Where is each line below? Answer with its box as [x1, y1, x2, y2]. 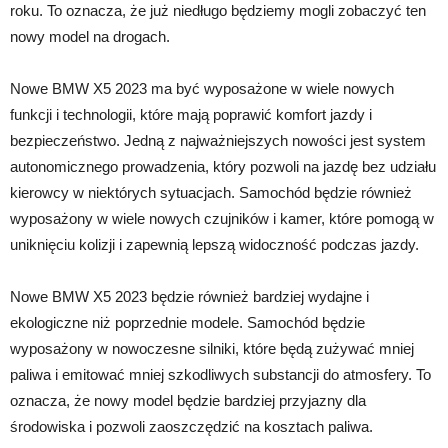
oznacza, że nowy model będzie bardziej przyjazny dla [10, 392, 366, 409]
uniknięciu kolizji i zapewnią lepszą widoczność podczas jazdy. [10, 236, 419, 253]
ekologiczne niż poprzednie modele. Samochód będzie [10, 314, 365, 331]
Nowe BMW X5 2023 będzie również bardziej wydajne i [10, 288, 369, 305]
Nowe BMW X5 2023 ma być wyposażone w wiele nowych [10, 80, 394, 97]
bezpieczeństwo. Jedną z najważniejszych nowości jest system [10, 132, 426, 149]
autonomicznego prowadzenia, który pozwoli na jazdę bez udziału [10, 158, 436, 175]
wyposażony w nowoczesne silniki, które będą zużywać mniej [10, 340, 414, 357]
